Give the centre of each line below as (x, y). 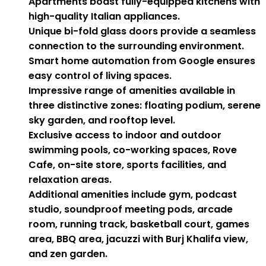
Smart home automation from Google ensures (142, 61)
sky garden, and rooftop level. (102, 121)
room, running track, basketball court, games (139, 224)
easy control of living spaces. (100, 76)
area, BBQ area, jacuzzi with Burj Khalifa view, (138, 239)
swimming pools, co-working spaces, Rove (133, 150)
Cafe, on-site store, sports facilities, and (127, 165)
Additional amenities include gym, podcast (133, 195)
